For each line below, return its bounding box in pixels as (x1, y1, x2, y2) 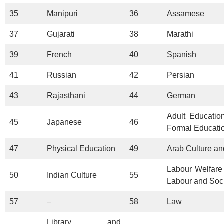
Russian (47, 70, 76, 79)
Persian (167, 70, 194, 79)
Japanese (47, 117, 82, 126)
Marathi (167, 29, 193, 38)
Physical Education (47, 144, 115, 153)
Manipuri (47, 9, 78, 18)
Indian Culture (47, 170, 97, 179)
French (47, 50, 72, 59)
